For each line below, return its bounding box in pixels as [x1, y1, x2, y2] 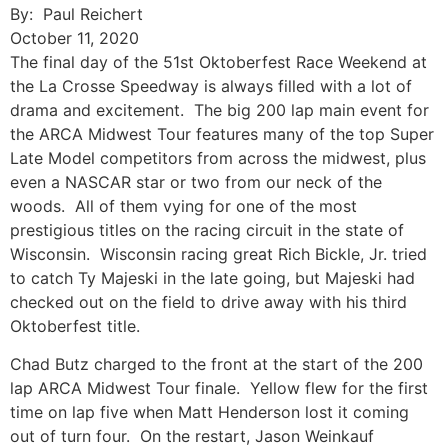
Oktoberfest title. [10, 316, 140, 336]
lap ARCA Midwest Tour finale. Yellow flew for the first [10, 378, 428, 399]
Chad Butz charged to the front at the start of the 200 [10, 354, 423, 375]
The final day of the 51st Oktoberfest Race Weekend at [10, 52, 427, 72]
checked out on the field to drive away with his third [10, 292, 407, 312]
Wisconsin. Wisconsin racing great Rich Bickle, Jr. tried [10, 244, 427, 264]
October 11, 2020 [10, 28, 139, 48]
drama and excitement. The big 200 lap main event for [10, 100, 429, 120]
